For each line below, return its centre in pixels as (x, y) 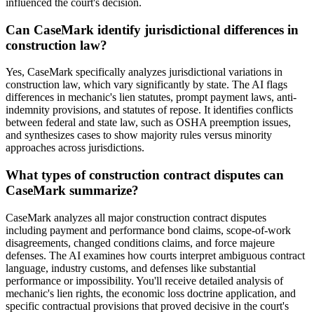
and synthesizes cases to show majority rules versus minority (139, 135)
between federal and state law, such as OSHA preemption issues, (148, 123)
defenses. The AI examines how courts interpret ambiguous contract (155, 255)
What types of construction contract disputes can (145, 175)
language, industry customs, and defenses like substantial (131, 268)
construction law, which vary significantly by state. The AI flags (146, 85)
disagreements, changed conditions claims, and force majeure (140, 243)
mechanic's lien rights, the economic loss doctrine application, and (151, 293)
